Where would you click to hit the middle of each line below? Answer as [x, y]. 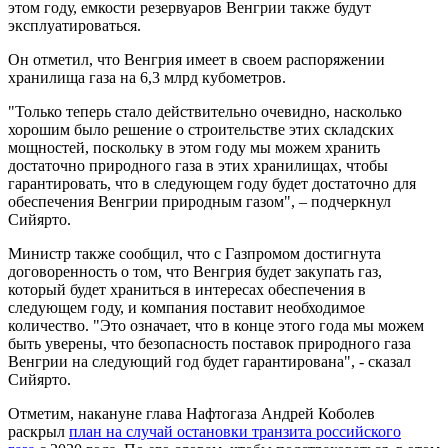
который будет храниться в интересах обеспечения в [187, 289]
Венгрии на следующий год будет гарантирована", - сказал [209, 361]
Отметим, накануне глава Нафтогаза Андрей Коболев [191, 413]
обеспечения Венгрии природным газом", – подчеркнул [199, 201]
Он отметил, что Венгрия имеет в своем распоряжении [196, 59]
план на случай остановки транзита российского [235, 431]
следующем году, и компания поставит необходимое [186, 307]
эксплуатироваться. [74, 25]
